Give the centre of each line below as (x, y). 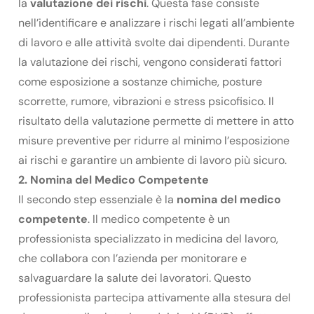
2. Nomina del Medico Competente (114, 179)
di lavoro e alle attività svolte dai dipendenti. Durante (154, 42)
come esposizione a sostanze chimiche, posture (140, 81)
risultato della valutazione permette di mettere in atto (156, 121)
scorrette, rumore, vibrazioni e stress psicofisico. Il (146, 101)
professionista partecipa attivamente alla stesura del (155, 297)
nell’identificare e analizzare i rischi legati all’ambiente (156, 22)
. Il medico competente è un (159, 219)
